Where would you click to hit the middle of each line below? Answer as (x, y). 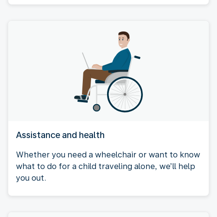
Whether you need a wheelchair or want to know (108, 155)
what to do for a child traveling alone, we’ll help (106, 166)
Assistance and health (60, 135)
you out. (31, 178)
